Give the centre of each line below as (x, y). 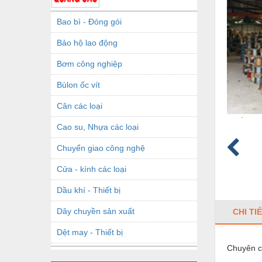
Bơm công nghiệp (89, 63)
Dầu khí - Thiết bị (89, 190)
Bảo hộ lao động (87, 42)
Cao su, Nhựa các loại (98, 127)
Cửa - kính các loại (92, 169)
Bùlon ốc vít (78, 85)
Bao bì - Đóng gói (89, 21)
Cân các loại (80, 106)
